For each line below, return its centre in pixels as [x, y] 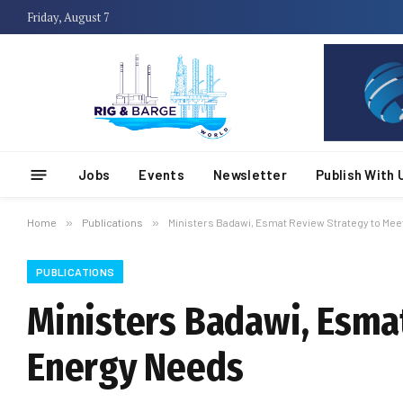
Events [162, 175]
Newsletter [251, 175]
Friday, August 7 [68, 17]
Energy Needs [135, 367]
